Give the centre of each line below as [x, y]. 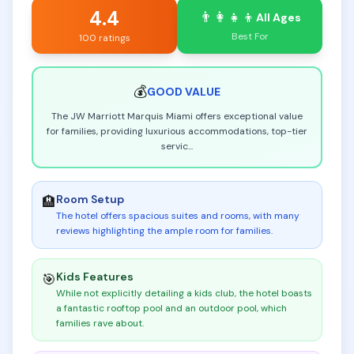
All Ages [278, 17]
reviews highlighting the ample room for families [164, 231]
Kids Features [95, 277]
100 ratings [104, 38]
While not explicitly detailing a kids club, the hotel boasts [184, 293]
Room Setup [90, 199]
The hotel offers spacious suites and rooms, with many [178, 216]
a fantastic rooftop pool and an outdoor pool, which [171, 308]
